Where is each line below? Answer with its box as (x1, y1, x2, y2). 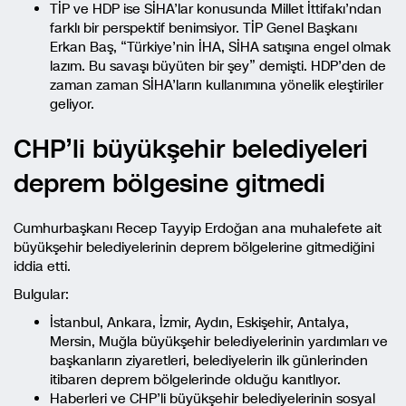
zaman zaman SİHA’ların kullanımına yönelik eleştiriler (50, 76, 383, 94)
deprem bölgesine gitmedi (14, 166, 325, 201)
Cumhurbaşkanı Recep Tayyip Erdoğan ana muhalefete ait (14, 219, 382, 237)
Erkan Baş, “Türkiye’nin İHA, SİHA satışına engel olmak (50, 38, 391, 56)
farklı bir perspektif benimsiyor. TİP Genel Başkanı (50, 19, 357, 37)
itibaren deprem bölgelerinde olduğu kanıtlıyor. (50, 371, 341, 389)
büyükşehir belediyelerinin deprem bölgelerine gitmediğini (14, 238, 374, 256)
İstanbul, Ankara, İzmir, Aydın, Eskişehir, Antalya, (50, 314, 349, 332)
